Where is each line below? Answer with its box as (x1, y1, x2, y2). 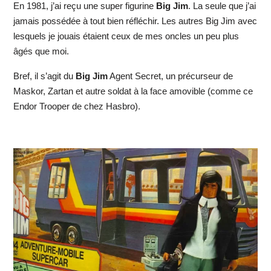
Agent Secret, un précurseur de (107, 71, 233, 82)
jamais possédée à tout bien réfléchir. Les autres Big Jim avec (13, 16, 257, 27)
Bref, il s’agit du (13, 71, 76, 82)
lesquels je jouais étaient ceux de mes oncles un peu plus (13, 31, 239, 42)
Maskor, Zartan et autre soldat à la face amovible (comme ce (13, 86, 253, 97)
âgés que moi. (13, 46, 69, 57)
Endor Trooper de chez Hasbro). (13, 101, 140, 112)
